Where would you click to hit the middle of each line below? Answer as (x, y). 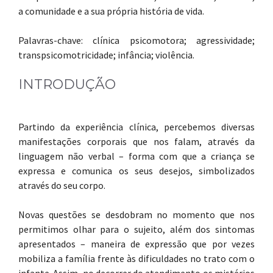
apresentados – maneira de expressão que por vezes (136, 244)
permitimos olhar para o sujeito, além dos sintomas (136, 229)
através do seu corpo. (62, 185)
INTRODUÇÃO (67, 84)
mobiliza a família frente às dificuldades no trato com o (136, 258)
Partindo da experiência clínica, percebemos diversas (136, 127)
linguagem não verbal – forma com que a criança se (136, 156)
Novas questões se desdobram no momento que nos (136, 214)
